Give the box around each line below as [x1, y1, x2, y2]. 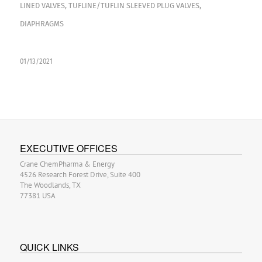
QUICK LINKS [19, 240, 79, 254]
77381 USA [19, 190, 56, 201]
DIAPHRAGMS [19, 19, 64, 28]
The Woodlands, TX [19, 180, 81, 190]
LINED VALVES [19, 1, 65, 10]
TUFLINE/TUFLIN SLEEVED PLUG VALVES [68, 1, 199, 10]
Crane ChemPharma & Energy [19, 158, 115, 169]
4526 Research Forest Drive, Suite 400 [19, 169, 140, 180]
